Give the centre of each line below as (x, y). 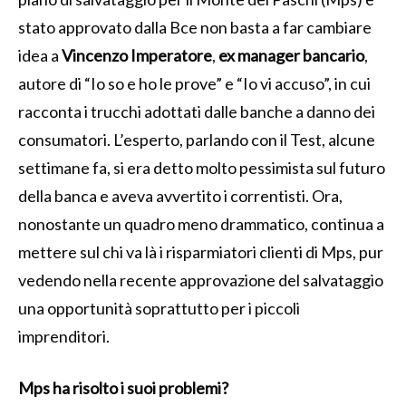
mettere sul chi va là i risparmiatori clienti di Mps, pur (201, 251)
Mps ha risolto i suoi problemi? (123, 387)
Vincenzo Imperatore (137, 55)
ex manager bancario (291, 55)
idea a (40, 55)
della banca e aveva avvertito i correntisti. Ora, (180, 195)
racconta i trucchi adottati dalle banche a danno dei (197, 111)
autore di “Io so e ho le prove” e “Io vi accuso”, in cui (194, 83)
